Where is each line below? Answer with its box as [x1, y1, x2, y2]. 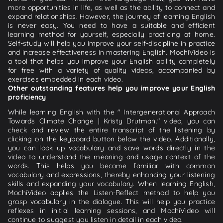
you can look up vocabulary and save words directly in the [8, 143, 215, 152]
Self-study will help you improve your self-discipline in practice [8, 38, 215, 48]
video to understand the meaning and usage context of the [8, 152, 215, 161]
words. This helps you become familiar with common [8, 161, 215, 170]
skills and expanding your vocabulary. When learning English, [8, 179, 215, 188]
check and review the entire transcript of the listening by [8, 125, 215, 134]
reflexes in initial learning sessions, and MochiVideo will [8, 206, 215, 215]
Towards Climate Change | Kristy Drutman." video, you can [8, 116, 215, 125]
